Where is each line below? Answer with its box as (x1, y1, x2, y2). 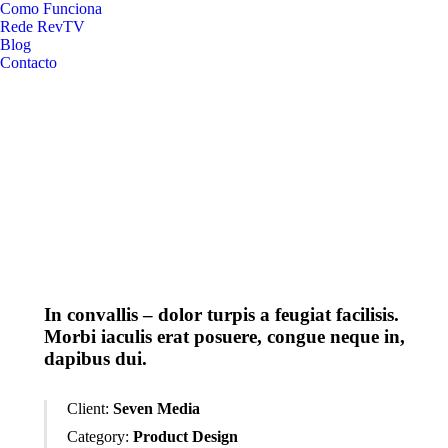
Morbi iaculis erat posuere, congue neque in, (44, 326, 405, 348)
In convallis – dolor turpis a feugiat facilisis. (44, 304, 399, 326)
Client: (67, 400, 109, 418)
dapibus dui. (44, 348, 147, 370)
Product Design (133, 428, 238, 446)
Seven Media (113, 400, 200, 418)
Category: (67, 428, 129, 446)
